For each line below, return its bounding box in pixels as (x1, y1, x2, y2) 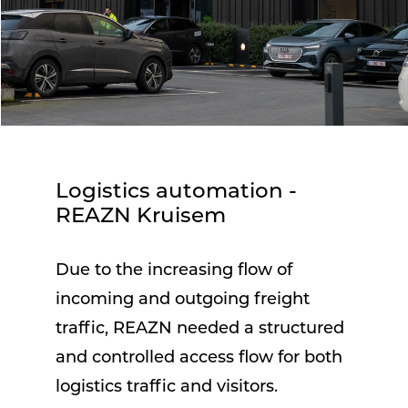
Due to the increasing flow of (56, 261, 293, 280)
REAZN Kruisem (56, 206, 227, 228)
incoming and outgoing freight (56, 291, 311, 309)
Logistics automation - (56, 181, 298, 203)
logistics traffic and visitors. (56, 378, 279, 396)
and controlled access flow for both (56, 349, 343, 367)
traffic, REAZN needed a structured (56, 320, 345, 338)
